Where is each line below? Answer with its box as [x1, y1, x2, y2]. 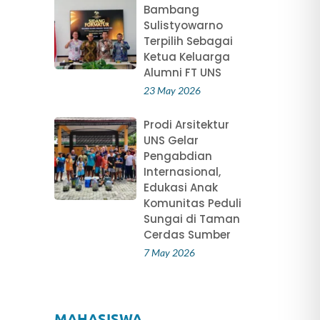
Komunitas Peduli [143, 196, 241, 211]
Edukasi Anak [143, 180, 218, 196]
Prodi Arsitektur [143, 117, 229, 133]
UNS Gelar [143, 133, 199, 149]
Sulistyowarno [143, 18, 223, 34]
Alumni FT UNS [143, 65, 221, 81]
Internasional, [143, 164, 221, 180]
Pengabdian [143, 149, 212, 164]
